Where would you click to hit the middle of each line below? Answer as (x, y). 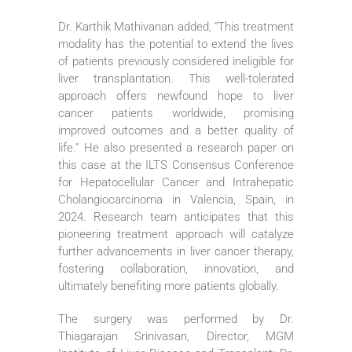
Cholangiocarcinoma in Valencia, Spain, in (176, 199)
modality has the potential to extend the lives (176, 44)
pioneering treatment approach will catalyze (176, 234)
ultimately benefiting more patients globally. (169, 286)
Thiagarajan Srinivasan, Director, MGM (176, 336)
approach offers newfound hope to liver (176, 95)
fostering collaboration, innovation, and (176, 268)
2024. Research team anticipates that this (176, 216)
